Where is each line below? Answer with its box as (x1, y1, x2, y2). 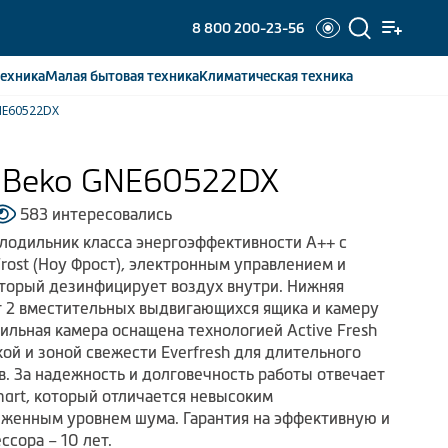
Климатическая (198, 67, 301, 84)
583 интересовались (20, 205, 172, 223)
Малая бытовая (44, 67, 147, 84)
